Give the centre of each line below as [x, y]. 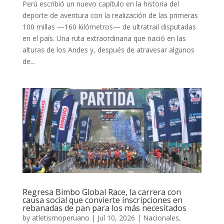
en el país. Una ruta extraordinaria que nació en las [104, 38]
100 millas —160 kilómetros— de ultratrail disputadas [109, 27]
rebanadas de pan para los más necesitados [104, 208]
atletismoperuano [60, 217]
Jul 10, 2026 [116, 217]
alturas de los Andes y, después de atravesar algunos [108, 50]
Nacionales [161, 217]
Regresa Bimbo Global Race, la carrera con [101, 192]
